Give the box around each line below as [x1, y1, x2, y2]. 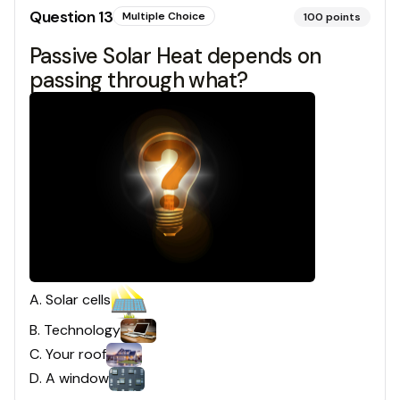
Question [29, 5, 98, 28]
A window [46, 369, 109, 388]
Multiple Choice [122, 8, 206, 23]
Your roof [46, 345, 106, 364]
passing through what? [29, 65, 248, 94]
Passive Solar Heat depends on [29, 41, 321, 70]
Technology [44, 321, 121, 340]
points [326, 9, 361, 24]
